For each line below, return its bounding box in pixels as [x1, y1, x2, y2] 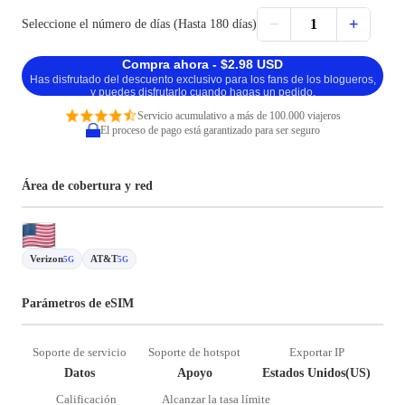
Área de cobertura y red [22, 179, 153, 193]
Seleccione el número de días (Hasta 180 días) [22, 17, 257, 31]
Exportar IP [288, 345, 344, 359]
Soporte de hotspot [148, 345, 240, 359]
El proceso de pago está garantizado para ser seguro [99, 123, 320, 137]
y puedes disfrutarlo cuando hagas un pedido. [89, 86, 316, 99]
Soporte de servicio [33, 345, 127, 359]
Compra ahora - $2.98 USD [122, 57, 283, 71]
